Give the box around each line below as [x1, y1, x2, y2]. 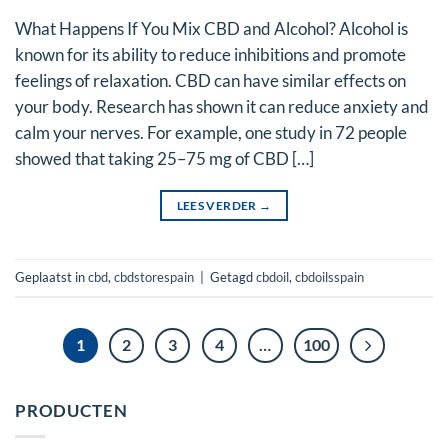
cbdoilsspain [295, 268, 364, 285]
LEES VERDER [176, 198, 260, 214]
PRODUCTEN [15, 400, 128, 421]
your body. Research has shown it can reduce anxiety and [15, 96, 429, 117]
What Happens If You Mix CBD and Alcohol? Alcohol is [15, 18, 408, 39]
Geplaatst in [15, 268, 88, 285]
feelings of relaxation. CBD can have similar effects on [15, 70, 406, 91]
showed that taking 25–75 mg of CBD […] [15, 148, 314, 169]
